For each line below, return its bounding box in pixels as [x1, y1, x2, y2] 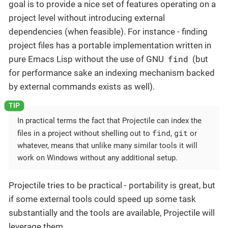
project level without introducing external [9, 12, 165, 23]
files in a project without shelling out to [17, 128, 152, 138]
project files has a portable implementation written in [9, 40, 211, 50]
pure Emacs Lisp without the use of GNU [9, 53, 166, 64]
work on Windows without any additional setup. [17, 153, 178, 162]
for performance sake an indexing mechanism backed [9, 67, 215, 78]
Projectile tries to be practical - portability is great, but [9, 180, 215, 190]
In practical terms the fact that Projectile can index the [17, 116, 202, 125]
